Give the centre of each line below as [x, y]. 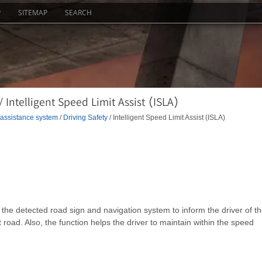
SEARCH [78, 13]
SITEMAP [32, 13]
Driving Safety [85, 117]
